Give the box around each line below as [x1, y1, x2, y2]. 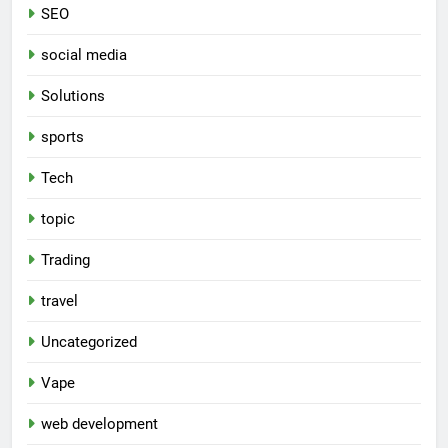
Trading [41, 251, 90, 270]
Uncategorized [41, 333, 137, 352]
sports [41, 128, 84, 147]
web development [41, 415, 158, 434]
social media [41, 46, 127, 65]
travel [41, 292, 78, 311]
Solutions [41, 87, 105, 106]
